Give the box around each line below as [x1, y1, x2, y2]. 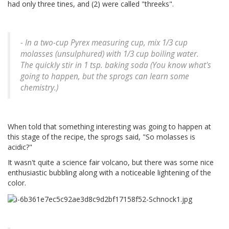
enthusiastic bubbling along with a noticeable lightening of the [8, 168, 211, 178]
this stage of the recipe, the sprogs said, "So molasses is [8, 132, 195, 142]
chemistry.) [20, 82, 58, 94]
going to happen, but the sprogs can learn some [20, 71, 189, 82]
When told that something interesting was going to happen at [8, 122, 211, 132]
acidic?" [8, 142, 32, 152]
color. [8, 178, 26, 188]
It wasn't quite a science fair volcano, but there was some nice [8, 157, 214, 168]
